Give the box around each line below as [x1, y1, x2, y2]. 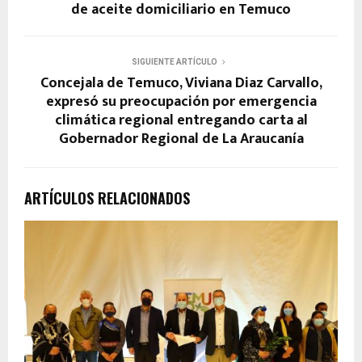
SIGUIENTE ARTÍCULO [132, 57, 217, 67]
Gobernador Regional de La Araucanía [58, 127, 304, 152]
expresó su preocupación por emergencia [45, 90, 317, 115]
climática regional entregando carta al [54, 108, 308, 133]
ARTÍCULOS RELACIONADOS [24, 187, 190, 209]
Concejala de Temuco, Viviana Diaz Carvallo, [40, 71, 322, 96]
